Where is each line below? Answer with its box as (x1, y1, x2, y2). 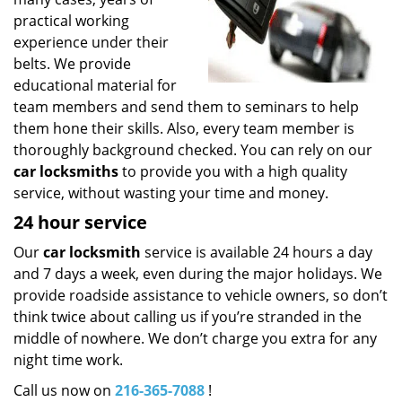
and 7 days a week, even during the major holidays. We (13, 264, 382, 284)
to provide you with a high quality (118, 162, 347, 181)
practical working (13, 11, 129, 31)
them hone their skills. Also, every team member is (13, 118, 354, 138)
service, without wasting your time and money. (13, 183, 328, 203)
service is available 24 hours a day (141, 242, 372, 262)
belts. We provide (13, 54, 131, 74)
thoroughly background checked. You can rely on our (13, 140, 372, 160)
